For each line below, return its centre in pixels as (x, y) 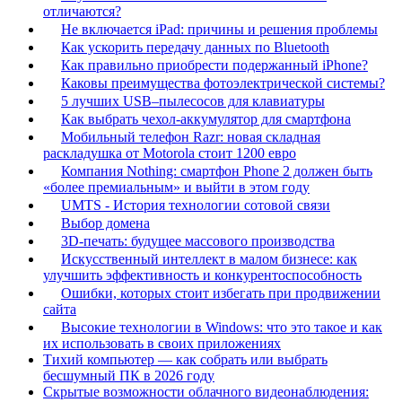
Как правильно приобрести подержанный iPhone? (214, 65)
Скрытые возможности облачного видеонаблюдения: (206, 392)
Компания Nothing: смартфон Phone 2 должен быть (217, 171)
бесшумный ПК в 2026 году (129, 376)
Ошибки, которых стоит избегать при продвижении (221, 293)
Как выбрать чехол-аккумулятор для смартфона (206, 119)
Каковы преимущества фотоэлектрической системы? (223, 83)
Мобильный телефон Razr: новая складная (191, 137)
